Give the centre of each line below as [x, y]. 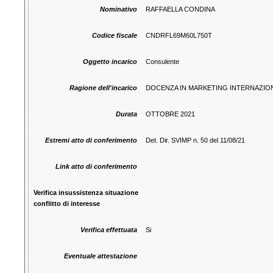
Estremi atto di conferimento [91, 140]
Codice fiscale [115, 36]
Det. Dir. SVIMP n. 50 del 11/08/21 [196, 140]
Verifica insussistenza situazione [86, 193]
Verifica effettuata [109, 230]
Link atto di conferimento [97, 167]
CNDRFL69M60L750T [179, 36]
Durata [127, 114]
